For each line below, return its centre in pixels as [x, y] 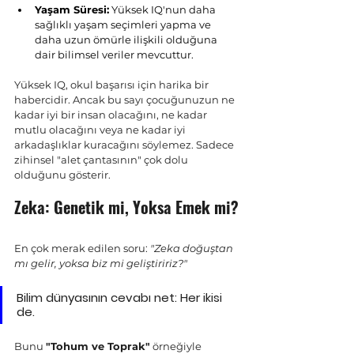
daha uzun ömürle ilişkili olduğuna [127, 40]
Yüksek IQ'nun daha [164, 9]
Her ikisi [203, 298]
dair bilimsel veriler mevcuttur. [114, 55]
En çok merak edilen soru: [82, 248]
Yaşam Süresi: [72, 9]
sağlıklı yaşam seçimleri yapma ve [124, 24]
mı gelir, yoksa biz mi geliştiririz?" [101, 263]
